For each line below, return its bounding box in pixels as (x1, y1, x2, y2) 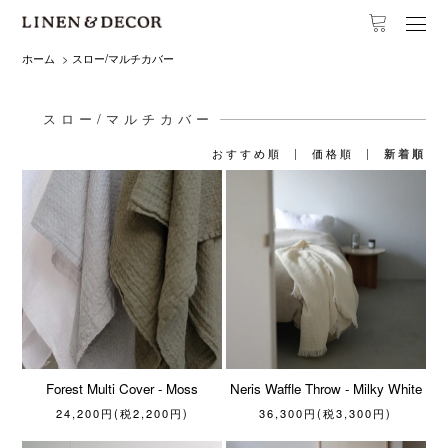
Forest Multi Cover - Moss (46, 379, 199, 399)
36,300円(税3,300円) (259, 405, 393, 422)
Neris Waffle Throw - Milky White (229, 379, 422, 399)
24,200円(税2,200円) (55, 405, 189, 422)
